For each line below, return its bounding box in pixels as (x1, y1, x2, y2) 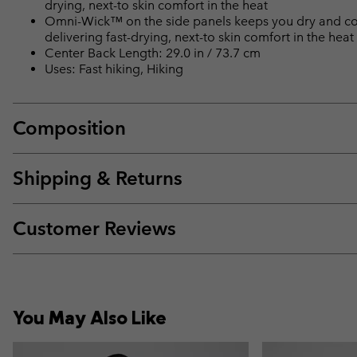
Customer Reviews (13, 217, 176, 241)
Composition (13, 116, 126, 140)
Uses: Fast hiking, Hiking (45, 61, 183, 77)
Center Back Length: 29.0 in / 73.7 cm (45, 45, 261, 61)
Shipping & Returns (13, 167, 182, 190)
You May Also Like (13, 305, 167, 330)
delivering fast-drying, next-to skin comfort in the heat (45, 29, 354, 45)
